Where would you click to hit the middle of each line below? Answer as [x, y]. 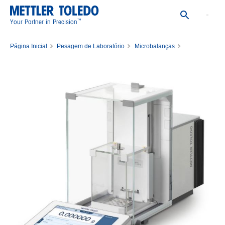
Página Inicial [29, 46]
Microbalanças [154, 46]
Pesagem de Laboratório [91, 46]
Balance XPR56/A [35, 58]
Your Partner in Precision [44, 21]
